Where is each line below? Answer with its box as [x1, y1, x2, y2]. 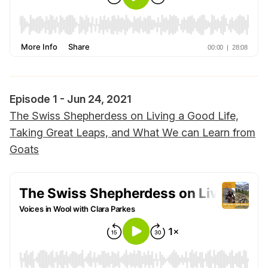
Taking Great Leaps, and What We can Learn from [10, 126, 255, 139]
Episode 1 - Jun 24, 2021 [10, 93, 132, 106]
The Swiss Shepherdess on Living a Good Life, [10, 109, 239, 123]
